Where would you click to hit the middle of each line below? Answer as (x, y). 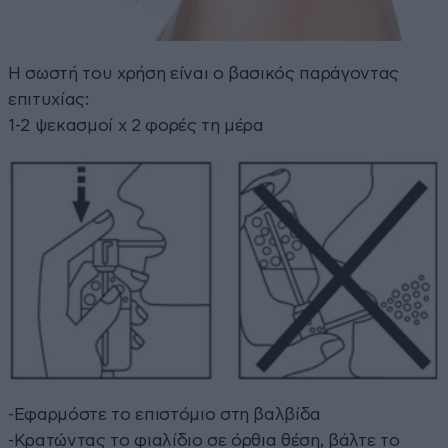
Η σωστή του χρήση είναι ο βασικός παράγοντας (204, 73)
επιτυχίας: (48, 99)
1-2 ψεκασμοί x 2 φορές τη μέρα (136, 125)
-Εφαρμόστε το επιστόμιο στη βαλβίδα (165, 415)
